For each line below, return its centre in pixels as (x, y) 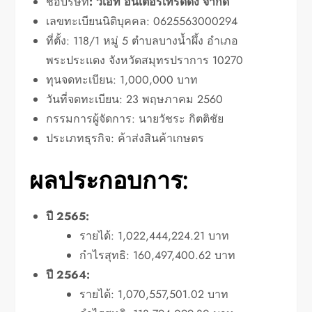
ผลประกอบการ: (109, 180)
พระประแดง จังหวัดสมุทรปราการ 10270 (145, 61)
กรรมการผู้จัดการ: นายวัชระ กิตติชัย (135, 119)
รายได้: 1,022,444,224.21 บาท (155, 236)
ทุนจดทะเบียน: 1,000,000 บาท (122, 80)
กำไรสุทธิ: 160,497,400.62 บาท (158, 256)
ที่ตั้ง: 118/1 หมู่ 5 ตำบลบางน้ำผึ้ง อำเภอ (142, 41)
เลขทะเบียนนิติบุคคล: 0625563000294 (142, 22)
